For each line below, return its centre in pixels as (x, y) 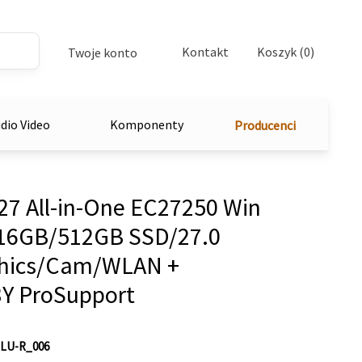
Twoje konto (103, 53)
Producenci (265, 125)
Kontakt (205, 51)
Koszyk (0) (285, 51)
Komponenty (147, 124)
